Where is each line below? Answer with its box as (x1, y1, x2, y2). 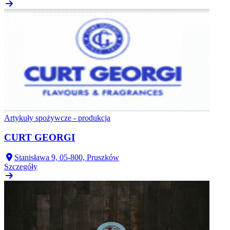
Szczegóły (4, 162, 37, 171)
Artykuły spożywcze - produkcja (4, 113, 110, 122)
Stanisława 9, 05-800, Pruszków (14, 152, 119, 162)
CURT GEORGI (4, 132, 75, 143)
